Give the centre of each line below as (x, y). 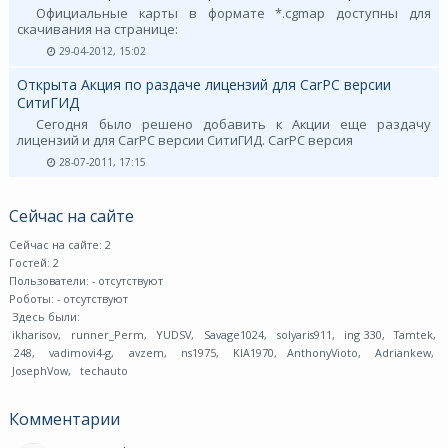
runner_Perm (105, 335)
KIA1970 (251, 353)
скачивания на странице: (97, 29)
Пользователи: (50, 281)
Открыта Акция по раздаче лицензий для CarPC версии (203, 85)
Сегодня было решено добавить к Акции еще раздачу (233, 124)
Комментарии (64, 419)
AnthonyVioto (322, 353)
